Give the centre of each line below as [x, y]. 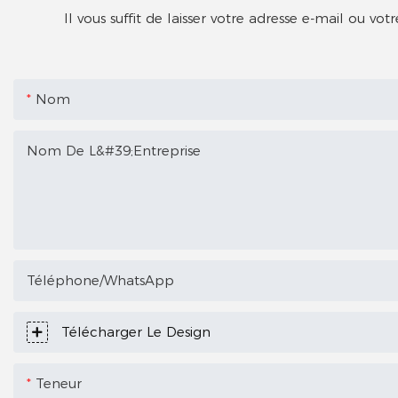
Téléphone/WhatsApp [100, 281]
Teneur [59, 384]
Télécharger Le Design [136, 332]
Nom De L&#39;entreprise [114, 151]
